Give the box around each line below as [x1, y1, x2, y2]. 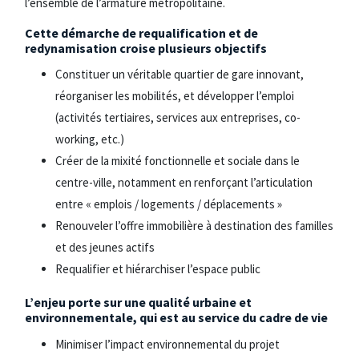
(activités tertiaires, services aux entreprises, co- [55, 110, 301, 126]
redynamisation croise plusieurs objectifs [25, 39, 267, 56]
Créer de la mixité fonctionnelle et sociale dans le [55, 153, 301, 169]
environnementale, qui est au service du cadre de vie [25, 309, 328, 326]
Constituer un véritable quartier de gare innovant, [55, 67, 305, 83]
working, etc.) [55, 131, 125, 147]
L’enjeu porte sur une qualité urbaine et [25, 294, 252, 311]
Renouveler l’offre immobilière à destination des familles [55, 218, 334, 234]
